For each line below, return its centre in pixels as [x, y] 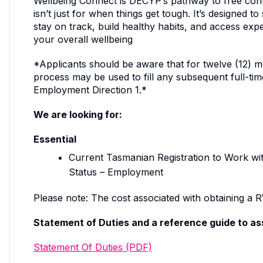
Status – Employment [116, 172]
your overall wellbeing [83, 39]
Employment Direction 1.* [90, 90]
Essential [55, 139]
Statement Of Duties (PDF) [93, 247]
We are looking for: [78, 114]
